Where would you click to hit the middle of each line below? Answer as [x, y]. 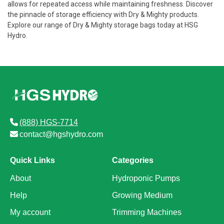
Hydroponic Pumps [146, 178]
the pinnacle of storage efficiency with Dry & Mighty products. [103, 14]
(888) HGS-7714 [49, 122]
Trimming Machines [147, 212]
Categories [133, 160]
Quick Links [32, 160]
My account [30, 212]
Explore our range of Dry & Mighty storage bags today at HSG [103, 25]
